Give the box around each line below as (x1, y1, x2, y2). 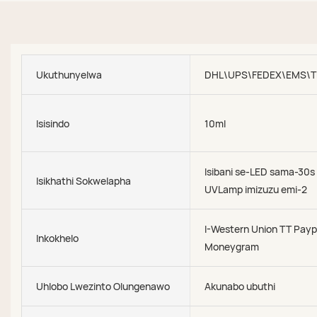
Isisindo (36, 116, 69, 130)
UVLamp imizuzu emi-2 (204, 183, 308, 196)
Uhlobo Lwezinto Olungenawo (36, 279, 170, 293)
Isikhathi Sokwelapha (36, 173, 131, 188)
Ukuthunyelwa (36, 68, 102, 81)
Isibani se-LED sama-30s (204, 165, 316, 178)
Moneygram (204, 240, 260, 253)
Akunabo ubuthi (204, 279, 276, 293)
